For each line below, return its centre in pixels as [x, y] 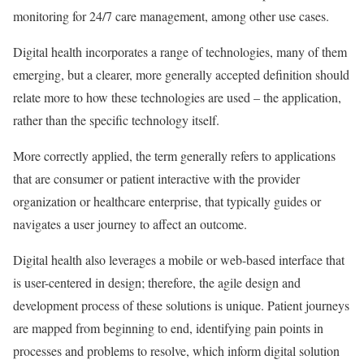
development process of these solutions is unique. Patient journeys [181, 305]
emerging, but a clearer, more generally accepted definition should [181, 74]
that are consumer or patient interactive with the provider [156, 178]
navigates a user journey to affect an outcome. [130, 224]
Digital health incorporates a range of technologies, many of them [180, 52]
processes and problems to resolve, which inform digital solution [176, 351]
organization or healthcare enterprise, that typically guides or [167, 201]
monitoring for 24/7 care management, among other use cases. [171, 16]
